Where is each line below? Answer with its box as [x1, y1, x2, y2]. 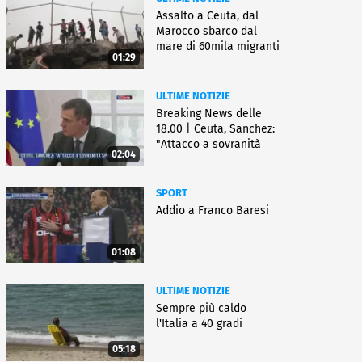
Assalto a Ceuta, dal [156, 8, 259, 23]
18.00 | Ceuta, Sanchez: [156, 121, 275, 136]
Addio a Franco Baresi [156, 204, 269, 218]
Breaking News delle [156, 106, 262, 120]
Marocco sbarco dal [156, 23, 257, 38]
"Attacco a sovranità [156, 137, 261, 151]
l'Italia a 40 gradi [156, 316, 242, 330]
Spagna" [156, 152, 199, 166]
